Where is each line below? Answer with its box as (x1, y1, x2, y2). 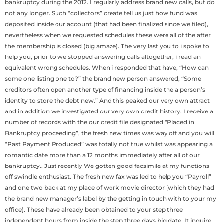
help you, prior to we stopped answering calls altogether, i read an (5, 53, 201, 61)
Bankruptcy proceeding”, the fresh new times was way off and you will (5, 129, 214, 137)
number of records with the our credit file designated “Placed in (5, 118, 194, 126)
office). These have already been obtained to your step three (5, 206, 183, 214)
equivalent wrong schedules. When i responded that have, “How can (5, 64, 209, 72)
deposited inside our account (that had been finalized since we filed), (5, 20, 208, 28)
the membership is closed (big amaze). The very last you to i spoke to (5, 42, 209, 50)
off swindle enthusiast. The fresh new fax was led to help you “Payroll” (5, 173, 211, 181)
